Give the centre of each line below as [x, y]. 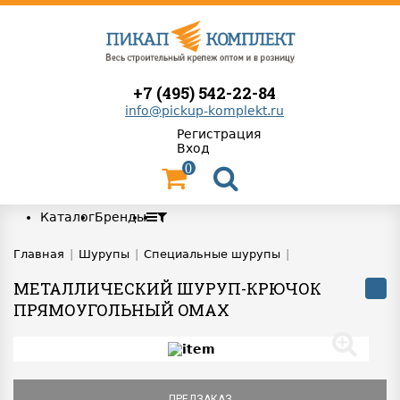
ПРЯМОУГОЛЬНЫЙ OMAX [121, 309]
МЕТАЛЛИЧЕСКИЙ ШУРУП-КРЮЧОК [167, 288]
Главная [39, 254]
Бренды [121, 217]
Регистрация [218, 133]
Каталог [67, 217]
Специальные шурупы [212, 254]
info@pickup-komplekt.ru [204, 110]
